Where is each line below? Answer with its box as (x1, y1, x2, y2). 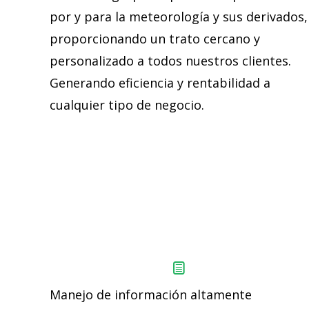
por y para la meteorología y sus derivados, (50, 8, 308, 25)
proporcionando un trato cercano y (50, 30, 260, 47)
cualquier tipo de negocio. (50, 96, 204, 113)
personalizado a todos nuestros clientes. (50, 52, 291, 69)
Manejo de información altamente (50, 286, 252, 303)
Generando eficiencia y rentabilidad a (50, 74, 270, 91)
